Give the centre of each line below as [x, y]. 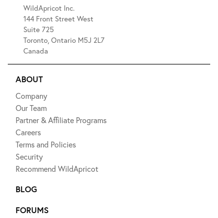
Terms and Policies [46, 144]
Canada [36, 50]
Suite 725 [40, 29]
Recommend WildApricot [57, 168]
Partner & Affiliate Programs [61, 120]
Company [31, 95]
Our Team [31, 108]
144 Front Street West [59, 18]
